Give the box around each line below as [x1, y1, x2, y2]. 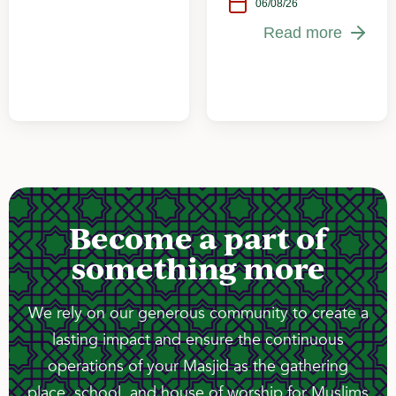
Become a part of [69, 217, 327, 258]
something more [71, 247, 325, 288]
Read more [263, 23, 342, 42]
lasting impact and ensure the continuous [52, 328, 344, 351]
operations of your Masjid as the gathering [48, 354, 348, 377]
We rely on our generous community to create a [27, 301, 369, 324]
